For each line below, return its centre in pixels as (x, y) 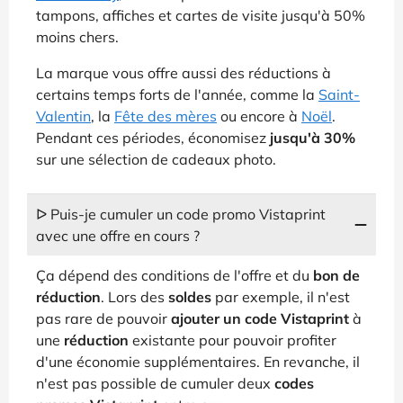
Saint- (339, 94)
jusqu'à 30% (313, 137)
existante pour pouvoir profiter (233, 340)
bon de (336, 275)
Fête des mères (166, 116)
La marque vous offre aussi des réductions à (184, 72)
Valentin (63, 116)
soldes (190, 296)
